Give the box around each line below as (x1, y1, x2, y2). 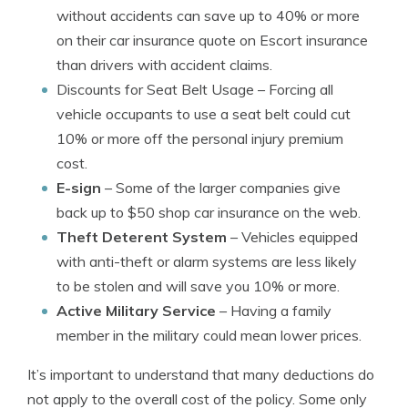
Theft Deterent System (56, 228, 227, 246)
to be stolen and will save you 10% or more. (56, 277, 340, 295)
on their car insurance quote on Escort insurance (56, 31, 368, 49)
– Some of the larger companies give (101, 178, 341, 197)
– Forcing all (254, 80, 333, 98)
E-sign (56, 178, 101, 197)
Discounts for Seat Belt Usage (56, 80, 254, 98)
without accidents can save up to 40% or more (56, 6, 360, 25)
